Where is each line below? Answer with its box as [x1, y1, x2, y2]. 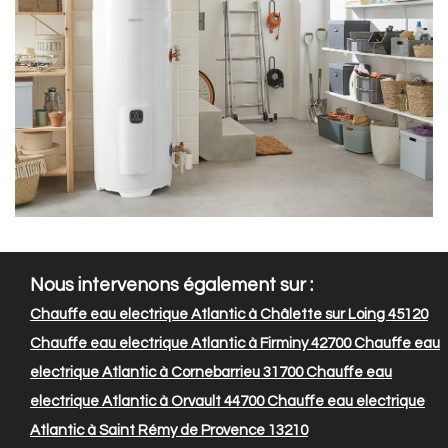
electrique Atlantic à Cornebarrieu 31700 [30, 365, 303, 381]
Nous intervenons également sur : [30, 276, 313, 296]
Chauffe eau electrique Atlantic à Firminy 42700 [30, 336, 351, 352]
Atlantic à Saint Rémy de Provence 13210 [30, 423, 308, 439]
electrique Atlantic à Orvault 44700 [30, 394, 264, 410]
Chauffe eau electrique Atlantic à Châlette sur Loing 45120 [30, 307, 428, 323]
